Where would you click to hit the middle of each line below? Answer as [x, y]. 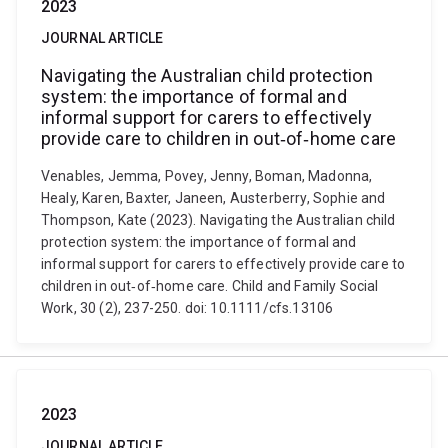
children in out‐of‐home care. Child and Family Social [210, 286]
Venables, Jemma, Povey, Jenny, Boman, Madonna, [207, 176]
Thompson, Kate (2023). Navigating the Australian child [218, 220]
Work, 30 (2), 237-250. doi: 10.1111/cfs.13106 [187, 308]
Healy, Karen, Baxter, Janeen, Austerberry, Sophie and [213, 198]
